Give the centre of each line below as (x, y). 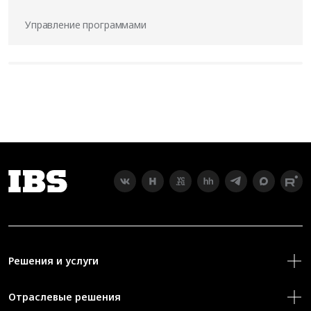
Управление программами (86, 25)
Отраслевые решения (65, 297)
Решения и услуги (53, 261)
